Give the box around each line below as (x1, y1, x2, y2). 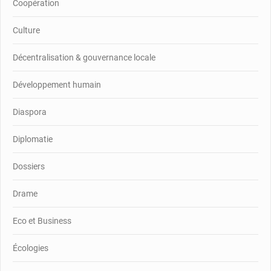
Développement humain (13, 79, 101, 90)
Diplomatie (13, 134, 53, 144)
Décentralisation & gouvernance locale (13, 52, 155, 62)
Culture (13, 25, 40, 35)
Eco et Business (13, 215, 71, 226)
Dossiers (13, 161, 45, 171)
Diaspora (13, 106, 47, 117)
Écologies (13, 243, 48, 253)
